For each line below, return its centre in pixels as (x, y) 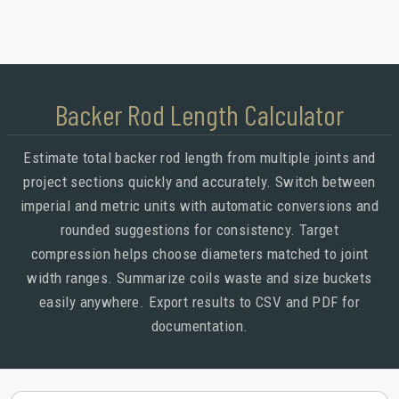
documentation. (199, 326)
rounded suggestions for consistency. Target (199, 230)
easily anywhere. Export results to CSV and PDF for (199, 302)
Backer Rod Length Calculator (199, 114)
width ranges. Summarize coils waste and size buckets (199, 278)
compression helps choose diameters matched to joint (199, 254)
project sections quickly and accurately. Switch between (199, 182)
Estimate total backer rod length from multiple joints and (199, 158)
